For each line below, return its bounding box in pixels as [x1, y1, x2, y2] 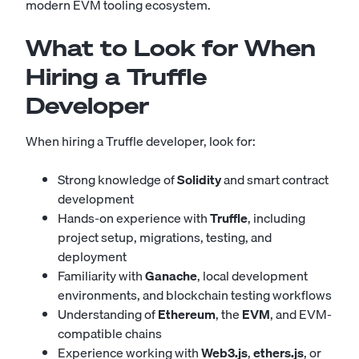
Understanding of [58, 304, 158, 325]
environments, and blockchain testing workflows [58, 284, 332, 305]
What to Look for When [26, 33, 316, 63]
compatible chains [58, 323, 162, 344]
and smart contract [221, 169, 329, 190]
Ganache [145, 265, 197, 286]
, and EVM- [270, 304, 332, 325]
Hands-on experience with [58, 208, 210, 228]
